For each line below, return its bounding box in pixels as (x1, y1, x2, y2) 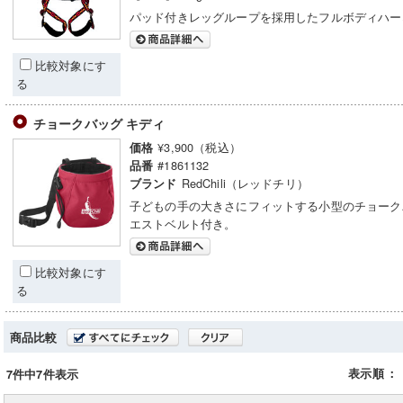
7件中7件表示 (6, 366, 79, 382)
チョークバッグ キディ (33, 114, 165, 132)
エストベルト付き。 (130, 215, 237, 232)
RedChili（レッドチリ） (181, 175, 309, 192)
